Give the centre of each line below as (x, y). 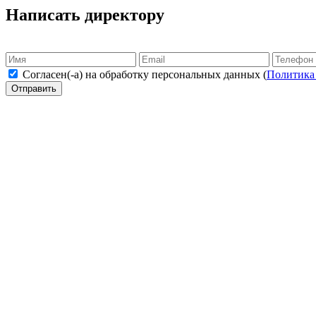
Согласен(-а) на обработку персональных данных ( (145, 74)
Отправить (34, 88)
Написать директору (85, 15)
